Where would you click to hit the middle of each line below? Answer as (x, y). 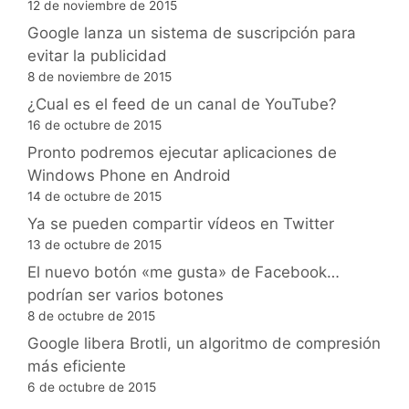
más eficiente (77, 366)
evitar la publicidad (97, 55)
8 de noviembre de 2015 (100, 76)
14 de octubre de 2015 (94, 196)
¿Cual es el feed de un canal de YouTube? (182, 104)
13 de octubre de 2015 (94, 244)
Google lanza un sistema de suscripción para (192, 32)
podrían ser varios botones (126, 294)
